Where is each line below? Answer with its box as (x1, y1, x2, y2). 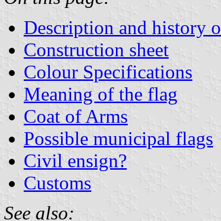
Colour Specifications (24, 61, 192, 82)
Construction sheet (24, 38, 169, 60)
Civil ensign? (24, 149, 127, 171)
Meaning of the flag (24, 83, 178, 105)
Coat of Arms (24, 105, 128, 127)
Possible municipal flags (24, 127, 213, 149)
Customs (24, 172, 91, 193)
